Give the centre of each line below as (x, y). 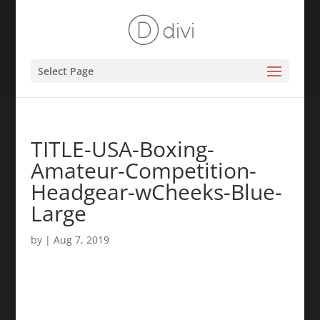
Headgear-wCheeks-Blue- (156, 192)
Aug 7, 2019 (81, 240)
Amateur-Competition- (143, 170)
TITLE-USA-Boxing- (122, 149)
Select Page (65, 71)
